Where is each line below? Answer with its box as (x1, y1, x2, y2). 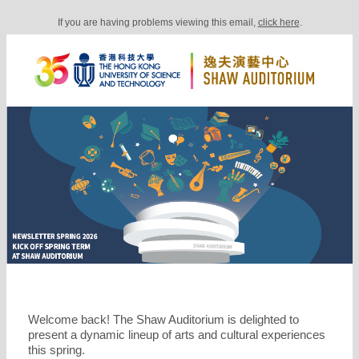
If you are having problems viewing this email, (57, 17, 258, 28)
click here (257, 17, 300, 28)
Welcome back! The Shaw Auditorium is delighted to (28, 313, 299, 326)
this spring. (28, 343, 85, 357)
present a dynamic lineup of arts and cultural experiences (28, 328, 325, 341)
